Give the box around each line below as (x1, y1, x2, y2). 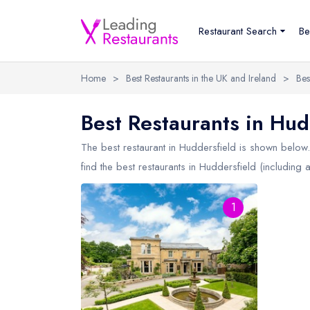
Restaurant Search (199, 23, 277, 39)
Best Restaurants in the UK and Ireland (126, 71, 276, 85)
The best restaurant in (81, 140, 179, 155)
